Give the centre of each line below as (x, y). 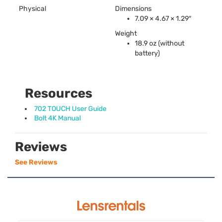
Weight (126, 33)
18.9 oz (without (160, 43)
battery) (147, 53)
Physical (32, 8)
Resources (58, 93)
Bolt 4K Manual (57, 118)
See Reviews (36, 162)
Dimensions (133, 8)
